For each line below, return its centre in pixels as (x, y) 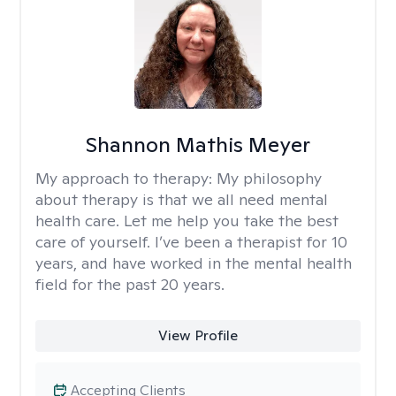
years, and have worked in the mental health (194, 263)
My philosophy (269, 178)
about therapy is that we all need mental (182, 199)
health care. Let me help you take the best (187, 221)
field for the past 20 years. (130, 284)
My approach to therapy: (126, 178)
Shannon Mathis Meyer (198, 145)
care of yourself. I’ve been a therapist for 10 (191, 242)
